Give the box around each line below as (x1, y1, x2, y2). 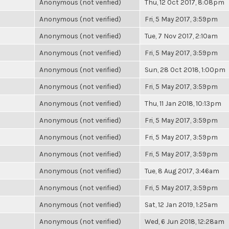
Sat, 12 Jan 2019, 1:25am (145, 200, 218, 209)
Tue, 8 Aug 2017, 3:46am (145, 167, 219, 175)
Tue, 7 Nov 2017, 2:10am (145, 32, 218, 40)
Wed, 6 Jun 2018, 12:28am (145, 217, 224, 225)
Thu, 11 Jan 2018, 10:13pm (145, 99, 221, 107)
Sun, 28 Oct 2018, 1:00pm (145, 65, 225, 74)
